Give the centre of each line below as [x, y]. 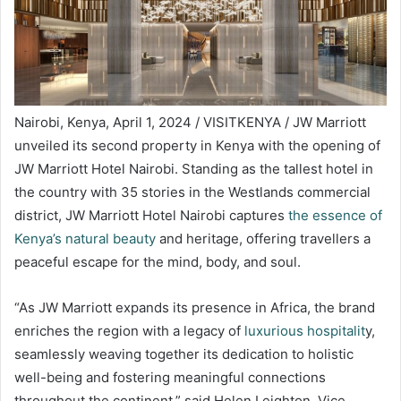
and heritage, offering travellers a [263, 239]
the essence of [335, 216]
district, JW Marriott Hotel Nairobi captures [151, 216]
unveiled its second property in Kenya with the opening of [197, 146]
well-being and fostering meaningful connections [170, 378]
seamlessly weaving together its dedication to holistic [184, 354]
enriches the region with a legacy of [129, 331]
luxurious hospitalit [305, 331]
